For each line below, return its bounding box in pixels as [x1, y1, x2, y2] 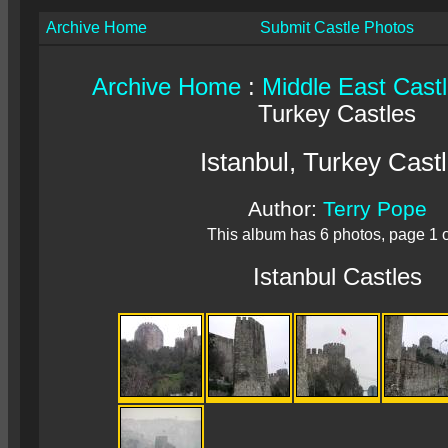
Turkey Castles [258, 101, 416, 127]
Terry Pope [322, 197, 427, 220]
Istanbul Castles [252, 264, 422, 290]
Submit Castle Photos [260, 19, 414, 36]
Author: [247, 197, 323, 220]
